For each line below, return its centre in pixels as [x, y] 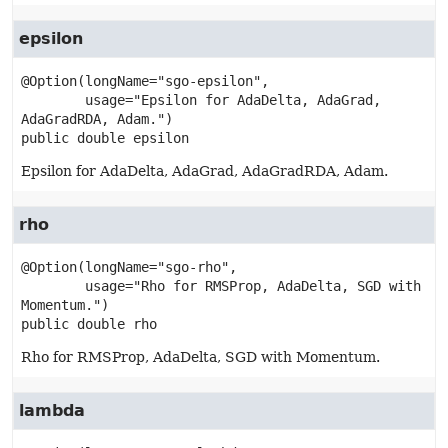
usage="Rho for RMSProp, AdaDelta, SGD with [53, 286]
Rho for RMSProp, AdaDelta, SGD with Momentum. [200, 357]
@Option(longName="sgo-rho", [129, 267]
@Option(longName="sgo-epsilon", [145, 81]
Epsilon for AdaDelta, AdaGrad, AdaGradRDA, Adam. [204, 171]
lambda [52, 410]
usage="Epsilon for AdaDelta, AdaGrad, [53, 100]
